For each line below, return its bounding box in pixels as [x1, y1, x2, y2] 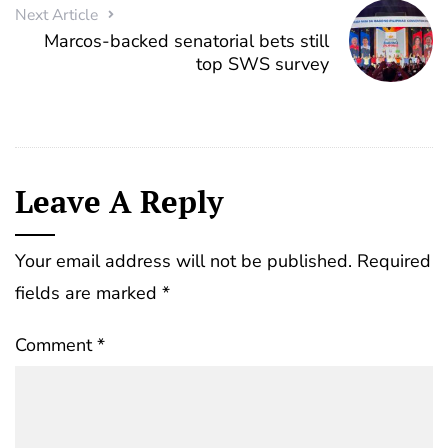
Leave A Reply [15, 181, 223, 223]
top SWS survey [196, 52, 330, 77]
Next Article [15, 4, 98, 27]
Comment [15, 333, 97, 358]
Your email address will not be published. [15, 249, 352, 274]
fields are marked [15, 281, 162, 306]
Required [357, 249, 431, 274]
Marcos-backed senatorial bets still [44, 29, 330, 54]
